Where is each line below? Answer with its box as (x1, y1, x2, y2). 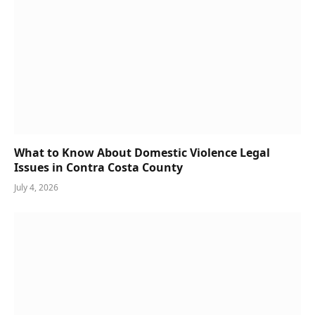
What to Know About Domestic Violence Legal (14, 145, 270, 161)
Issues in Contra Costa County (14, 160, 183, 176)
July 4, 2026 (14, 181, 58, 194)
